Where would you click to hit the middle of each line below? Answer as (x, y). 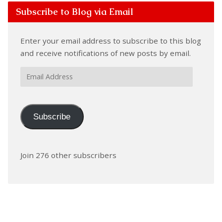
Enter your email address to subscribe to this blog (111, 41)
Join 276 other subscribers (68, 155)
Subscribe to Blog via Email (74, 12)
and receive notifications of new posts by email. (105, 53)
